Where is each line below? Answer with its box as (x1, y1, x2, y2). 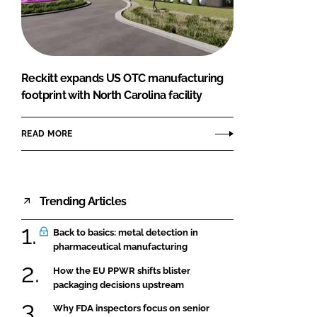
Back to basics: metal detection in (53, 227, 198, 238)
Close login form (226, 27, 287, 36)
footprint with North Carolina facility (21, 88, 202, 103)
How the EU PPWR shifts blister (53, 265, 190, 276)
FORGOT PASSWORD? (104, 6, 201, 18)
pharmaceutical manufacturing (53, 241, 188, 253)
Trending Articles (40, 194, 127, 208)
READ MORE (21, 128, 73, 139)
